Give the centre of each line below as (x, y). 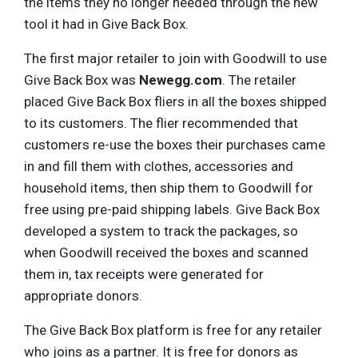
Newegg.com (181, 80)
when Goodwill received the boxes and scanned (166, 252)
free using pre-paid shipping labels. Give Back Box (172, 209)
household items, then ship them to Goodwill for (169, 187)
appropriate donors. (83, 295)
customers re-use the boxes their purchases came (175, 144)
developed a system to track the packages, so (161, 231)
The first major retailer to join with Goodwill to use (175, 58)
